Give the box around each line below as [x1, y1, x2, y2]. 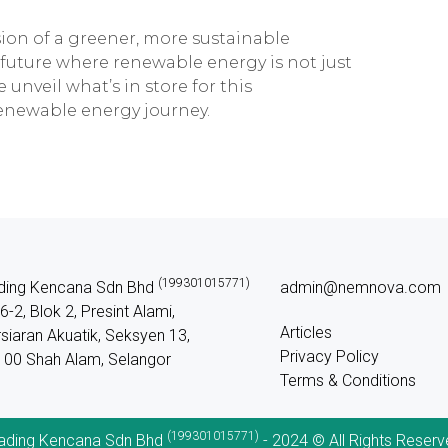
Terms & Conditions [279, 370, 416, 390]
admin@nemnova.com [279, 277, 441, 297]
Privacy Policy [279, 346, 379, 366]
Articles [279, 322, 332, 342]
